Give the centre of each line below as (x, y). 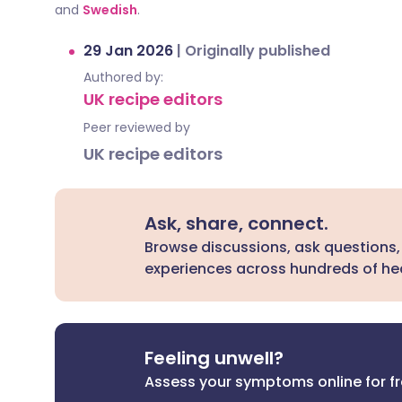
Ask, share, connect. (237, 223)
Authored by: (123, 77)
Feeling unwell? (214, 358)
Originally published (258, 51)
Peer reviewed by (137, 127)
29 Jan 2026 (130, 51)
